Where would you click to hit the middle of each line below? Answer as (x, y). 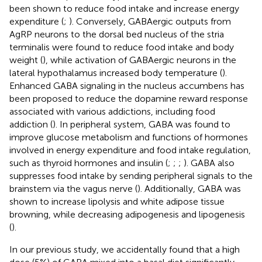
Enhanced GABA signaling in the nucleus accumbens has (127, 85)
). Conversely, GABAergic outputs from (150, 21)
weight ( (26, 60)
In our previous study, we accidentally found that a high (125, 249)
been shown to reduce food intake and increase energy (124, 8)
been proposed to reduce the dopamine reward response (129, 98)
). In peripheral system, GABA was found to (142, 124)
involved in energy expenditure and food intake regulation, (130, 150)
